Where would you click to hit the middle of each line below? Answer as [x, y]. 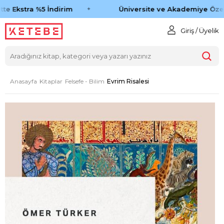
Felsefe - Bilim [85, 81]
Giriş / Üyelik [199, 30]
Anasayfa [23, 81]
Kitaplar [51, 81]
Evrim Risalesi [128, 81]
